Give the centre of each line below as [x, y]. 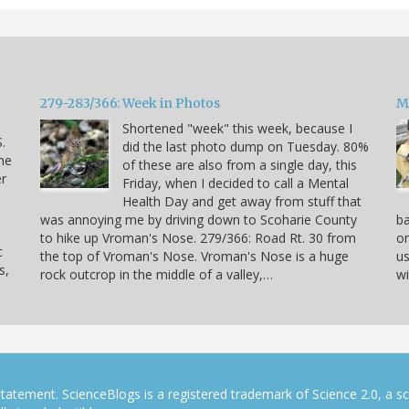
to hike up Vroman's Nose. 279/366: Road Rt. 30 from [198, 238]
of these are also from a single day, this [240, 165]
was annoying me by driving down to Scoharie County [199, 220]
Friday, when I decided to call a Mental [236, 184]
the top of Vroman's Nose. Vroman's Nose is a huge [194, 257]
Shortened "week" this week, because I [237, 129]
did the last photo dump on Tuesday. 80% [246, 147]
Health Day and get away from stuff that [242, 202]
